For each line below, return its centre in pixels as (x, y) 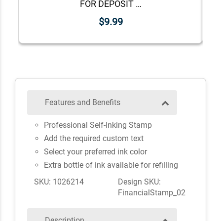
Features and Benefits (83, 103)
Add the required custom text (93, 139)
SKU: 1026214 (59, 182)
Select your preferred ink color (95, 152)
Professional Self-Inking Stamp (98, 125)
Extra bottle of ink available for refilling (111, 165)
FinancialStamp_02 (152, 193)
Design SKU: (139, 182)
